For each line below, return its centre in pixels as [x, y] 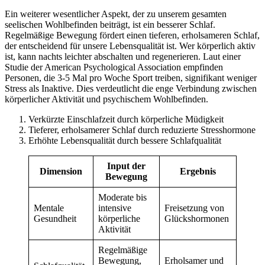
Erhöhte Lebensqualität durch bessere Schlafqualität [125, 141]
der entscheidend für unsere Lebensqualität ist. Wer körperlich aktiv [130, 46]
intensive [115, 208]
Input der [126, 166]
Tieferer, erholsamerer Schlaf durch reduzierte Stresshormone [142, 130]
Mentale [49, 208]
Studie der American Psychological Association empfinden [114, 67]
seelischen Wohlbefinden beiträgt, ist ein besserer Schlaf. [110, 25]
